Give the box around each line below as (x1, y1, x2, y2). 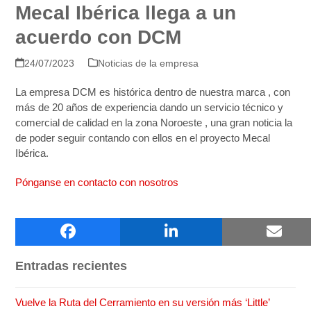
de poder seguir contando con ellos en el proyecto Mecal (15, 131, 271, 144)
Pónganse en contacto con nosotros (15, 176, 182, 188)
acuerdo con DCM (15, 26, 182, 48)
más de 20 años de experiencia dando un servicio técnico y (15, 101, 284, 113)
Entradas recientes (15, 258, 128, 273)
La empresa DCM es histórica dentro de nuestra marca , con (15, 85, 291, 98)
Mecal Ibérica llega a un (15, 1, 237, 24)
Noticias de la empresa (97, 57, 199, 69)
